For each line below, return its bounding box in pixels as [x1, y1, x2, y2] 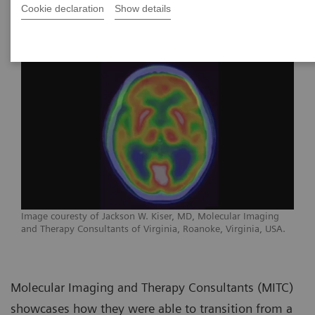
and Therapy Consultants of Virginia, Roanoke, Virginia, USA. [21, 223, 285, 235]
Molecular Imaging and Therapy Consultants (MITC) [11, 280, 293, 295]
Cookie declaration [21, 3, 104, 14]
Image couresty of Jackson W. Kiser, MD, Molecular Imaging [21, 210, 279, 222]
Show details [115, 3, 171, 14]
